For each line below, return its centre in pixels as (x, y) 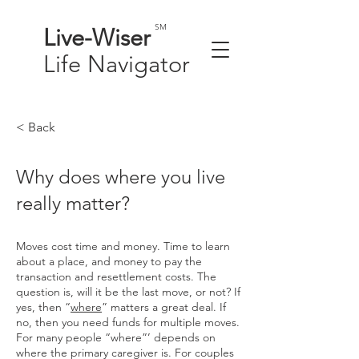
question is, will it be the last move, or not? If (128, 292)
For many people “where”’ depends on (116, 337)
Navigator (139, 64)
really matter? (73, 203)
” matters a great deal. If (164, 307)
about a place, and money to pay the (109, 261)
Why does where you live (121, 177)
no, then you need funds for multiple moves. (128, 322)
